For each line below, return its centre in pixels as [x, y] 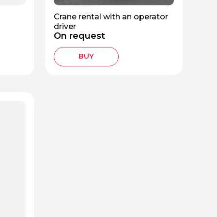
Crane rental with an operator [111, 16]
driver [65, 26]
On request [79, 36]
